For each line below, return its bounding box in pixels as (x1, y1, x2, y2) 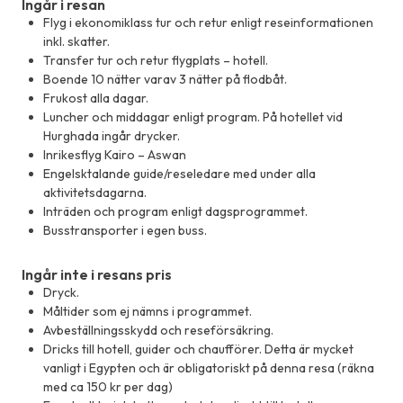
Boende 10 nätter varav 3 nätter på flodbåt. (43, 71, 287, 88)
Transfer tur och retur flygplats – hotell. (43, 52, 268, 69)
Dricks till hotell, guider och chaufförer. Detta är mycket (43, 341, 354, 358)
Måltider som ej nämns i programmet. (43, 303, 252, 320)
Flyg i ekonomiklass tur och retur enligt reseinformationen (43, 14, 373, 31)
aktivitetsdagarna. (43, 184, 147, 201)
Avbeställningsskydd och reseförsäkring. (43, 322, 273, 339)
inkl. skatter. (43, 33, 110, 50)
